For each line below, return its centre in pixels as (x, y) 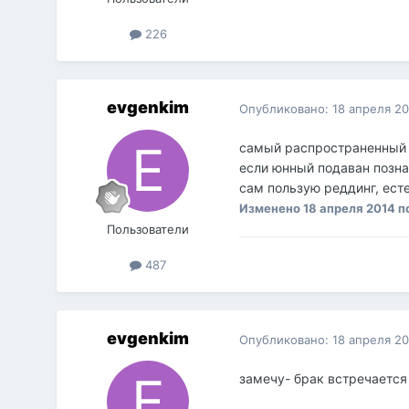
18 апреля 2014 (350, 209)
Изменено (272, 209)
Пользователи (148, 230)
